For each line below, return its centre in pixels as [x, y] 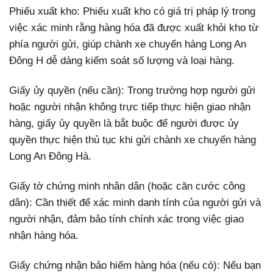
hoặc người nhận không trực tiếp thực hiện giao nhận [130, 107]
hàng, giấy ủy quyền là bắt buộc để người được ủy [124, 123]
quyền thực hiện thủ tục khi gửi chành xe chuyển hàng [133, 140]
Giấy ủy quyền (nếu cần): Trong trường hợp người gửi [132, 90]
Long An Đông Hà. [50, 156]
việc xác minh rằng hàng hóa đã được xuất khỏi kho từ [134, 27]
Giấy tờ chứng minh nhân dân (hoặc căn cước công [127, 186]
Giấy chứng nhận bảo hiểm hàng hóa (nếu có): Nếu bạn [135, 265]
